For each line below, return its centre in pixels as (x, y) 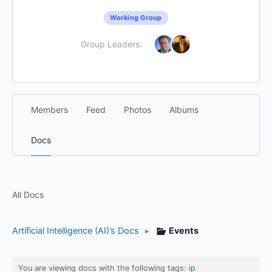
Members (49, 110)
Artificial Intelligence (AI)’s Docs (76, 230)
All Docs (28, 195)
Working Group (136, 18)
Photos (138, 110)
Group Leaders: (111, 44)
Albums (184, 110)
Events (184, 230)
